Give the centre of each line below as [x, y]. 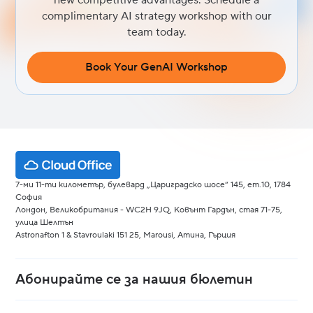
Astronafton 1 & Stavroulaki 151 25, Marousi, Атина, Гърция [126, 235]
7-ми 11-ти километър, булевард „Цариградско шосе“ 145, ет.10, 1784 [153, 185]
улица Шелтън [45, 223]
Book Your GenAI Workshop [156, 67]
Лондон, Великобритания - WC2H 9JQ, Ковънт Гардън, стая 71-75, [149, 210]
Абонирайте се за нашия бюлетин [134, 280]
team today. [156, 32]
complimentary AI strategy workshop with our [156, 16]
